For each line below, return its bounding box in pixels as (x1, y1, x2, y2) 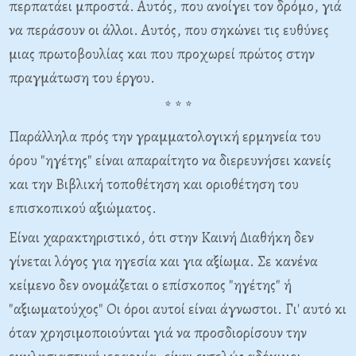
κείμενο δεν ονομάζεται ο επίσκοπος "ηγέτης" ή (9, 275, 292, 296)
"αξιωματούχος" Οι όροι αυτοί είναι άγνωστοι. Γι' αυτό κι (9, 299, 346, 319)
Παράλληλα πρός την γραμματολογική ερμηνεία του (9, 126, 321, 147)
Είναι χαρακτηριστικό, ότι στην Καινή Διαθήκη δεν (9, 227, 314, 248)
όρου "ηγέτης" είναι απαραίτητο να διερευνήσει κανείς (9, 150, 331, 171)
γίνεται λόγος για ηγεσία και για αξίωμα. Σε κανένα (9, 251, 318, 272)
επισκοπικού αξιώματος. (9, 198, 157, 219)
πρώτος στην (238, 44, 315, 64)
